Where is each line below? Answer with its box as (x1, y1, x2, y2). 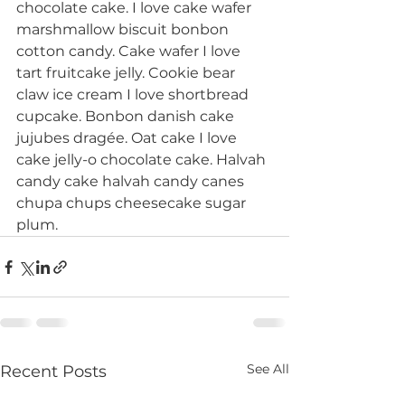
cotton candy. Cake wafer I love (16, 42, 244, 61)
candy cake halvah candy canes (16, 173, 248, 191)
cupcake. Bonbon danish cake (16, 108, 238, 126)
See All (247, 361, 289, 378)
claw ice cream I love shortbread (16, 86, 252, 104)
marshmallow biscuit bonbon (16, 21, 232, 39)
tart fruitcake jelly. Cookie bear (16, 64, 239, 82)
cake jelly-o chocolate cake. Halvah (16, 151, 269, 169)
